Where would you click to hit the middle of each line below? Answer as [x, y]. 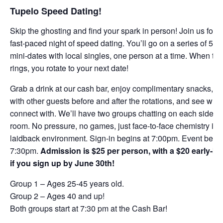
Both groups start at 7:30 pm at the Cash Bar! [89, 208]
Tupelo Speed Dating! [56, 11]
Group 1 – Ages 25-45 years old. [67, 183]
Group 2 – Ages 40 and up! [57, 196]
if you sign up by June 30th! [65, 163]
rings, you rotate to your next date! [69, 68]
